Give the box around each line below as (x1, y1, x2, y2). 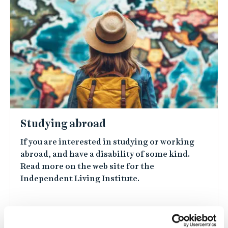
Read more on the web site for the (20, 161, 154, 171)
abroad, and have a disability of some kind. (20, 149, 190, 159)
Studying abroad (20, 118, 106, 130)
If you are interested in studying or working (20, 137, 194, 147)
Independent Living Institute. (20, 174, 139, 183)
